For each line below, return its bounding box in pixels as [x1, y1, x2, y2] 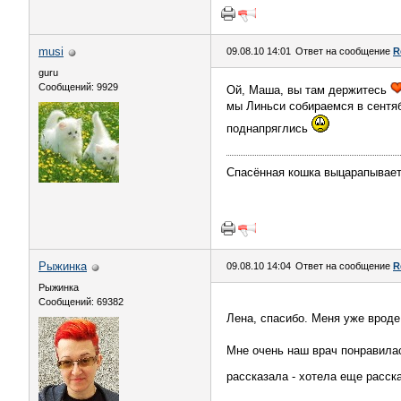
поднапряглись [226, 122, 311, 135]
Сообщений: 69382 [38, 296, 124, 307]
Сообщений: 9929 [38, 81, 118, 92]
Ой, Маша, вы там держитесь [226, 83, 390, 97]
